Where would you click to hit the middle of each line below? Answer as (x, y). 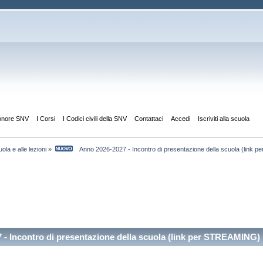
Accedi (180, 118)
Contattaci (149, 118)
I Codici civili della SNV (95, 118)
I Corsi (45, 118)
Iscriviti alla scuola (223, 118)
